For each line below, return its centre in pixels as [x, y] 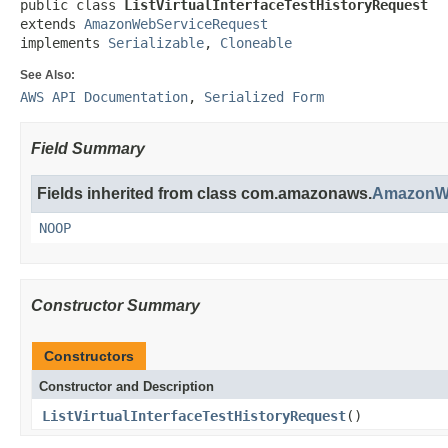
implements [64, 43]
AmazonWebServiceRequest [176, 24]
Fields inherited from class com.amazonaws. [204, 193]
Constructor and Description [126, 386]
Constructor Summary [115, 305]
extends [52, 24]
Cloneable [256, 43]
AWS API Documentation [104, 97]
